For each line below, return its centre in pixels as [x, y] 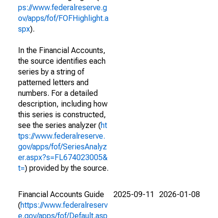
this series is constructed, [62, 115]
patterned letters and [53, 82]
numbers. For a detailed [58, 93]
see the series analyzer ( [59, 125]
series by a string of [51, 72]
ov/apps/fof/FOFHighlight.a [63, 18]
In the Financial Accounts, [62, 50]
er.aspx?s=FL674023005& [63, 157]
